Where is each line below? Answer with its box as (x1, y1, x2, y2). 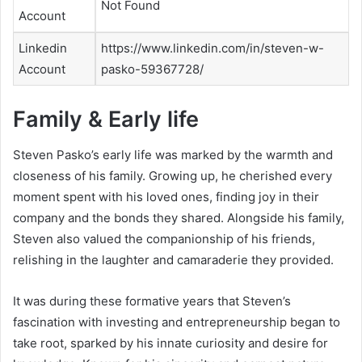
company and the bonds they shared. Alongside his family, (13, 210, 344, 226)
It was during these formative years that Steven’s (13, 293, 291, 309)
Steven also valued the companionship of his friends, (13, 231, 315, 247)
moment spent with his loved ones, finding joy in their (13, 189, 319, 205)
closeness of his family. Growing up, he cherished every (13, 168, 332, 184)
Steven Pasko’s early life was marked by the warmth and (13, 147, 333, 163)
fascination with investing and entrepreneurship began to (13, 314, 340, 330)
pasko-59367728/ (101, 61, 204, 78)
